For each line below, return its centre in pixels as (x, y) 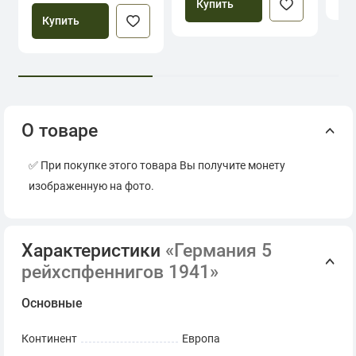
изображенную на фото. (91, 187)
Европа (201, 339)
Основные (52, 304)
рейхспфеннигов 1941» (120, 272)
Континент (49, 339)
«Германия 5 (219, 251)
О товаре (60, 131)
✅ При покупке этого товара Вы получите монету (157, 166)
